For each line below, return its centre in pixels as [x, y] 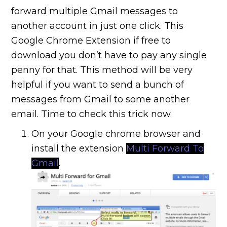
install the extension [79, 148]
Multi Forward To [165, 148]
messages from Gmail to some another [101, 99]
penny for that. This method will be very [102, 70]
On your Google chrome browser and [116, 134]
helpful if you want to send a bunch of [98, 84]
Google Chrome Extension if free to [91, 40]
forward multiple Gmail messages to [95, 11]
